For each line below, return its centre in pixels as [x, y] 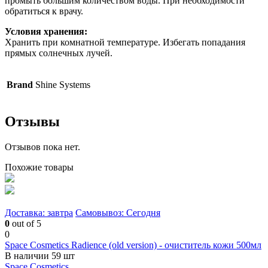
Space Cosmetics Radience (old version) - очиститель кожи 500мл [133, 245]
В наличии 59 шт [40, 255]
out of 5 [25, 223]
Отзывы [32, 121]
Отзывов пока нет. [42, 147]
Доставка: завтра [39, 212]
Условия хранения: [47, 31]
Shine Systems [63, 84]
